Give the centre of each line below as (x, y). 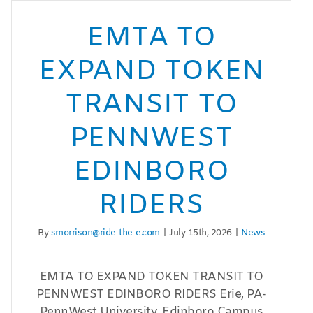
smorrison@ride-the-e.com (105, 233)
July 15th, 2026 (201, 233)
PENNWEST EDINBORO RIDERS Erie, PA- (151, 295)
